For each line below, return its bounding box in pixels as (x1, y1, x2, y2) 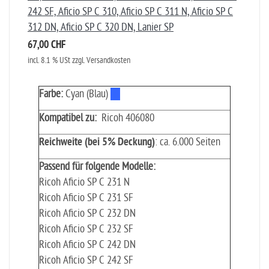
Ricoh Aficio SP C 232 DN (39, 207, 136, 220)
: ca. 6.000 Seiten (155, 136, 220, 148)
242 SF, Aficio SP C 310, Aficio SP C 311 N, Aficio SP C (28, 5, 233, 18)
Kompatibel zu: (39, 112, 97, 124)
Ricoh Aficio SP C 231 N (39, 176, 130, 189)
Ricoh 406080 (97, 112, 154, 124)
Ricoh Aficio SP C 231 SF (39, 192, 133, 204)
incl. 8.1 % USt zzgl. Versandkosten (28, 55, 130, 65)
